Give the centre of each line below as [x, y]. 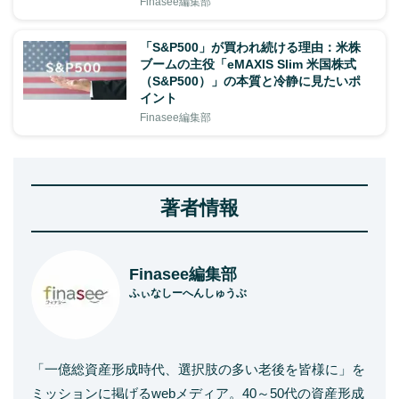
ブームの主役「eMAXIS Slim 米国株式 [248, 64]
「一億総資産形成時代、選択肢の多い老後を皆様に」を [198, 369]
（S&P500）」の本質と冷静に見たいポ [250, 81]
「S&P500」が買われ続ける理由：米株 [250, 47]
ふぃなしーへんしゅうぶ [188, 293]
